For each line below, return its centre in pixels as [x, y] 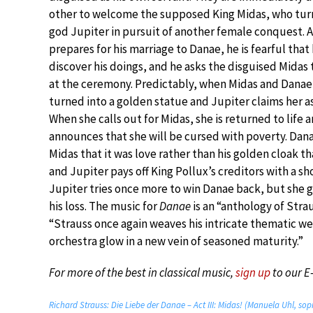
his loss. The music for [104, 206]
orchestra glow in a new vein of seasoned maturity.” [176, 241]
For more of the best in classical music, [142, 272]
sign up [253, 272]
